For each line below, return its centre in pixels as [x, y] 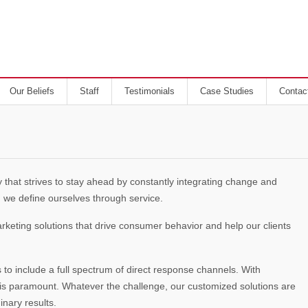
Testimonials [150, 91]
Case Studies [227, 91]
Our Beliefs [32, 91]
